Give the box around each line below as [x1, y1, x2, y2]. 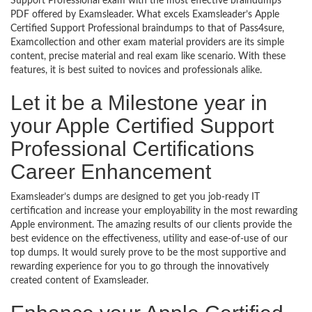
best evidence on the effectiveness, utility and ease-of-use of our [10, 234, 288, 244]
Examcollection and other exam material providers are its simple [10, 38, 284, 47]
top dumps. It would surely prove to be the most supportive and [10, 248, 286, 258]
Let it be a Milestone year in [10, 91, 267, 114]
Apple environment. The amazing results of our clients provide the [10, 220, 292, 230]
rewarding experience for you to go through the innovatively [10, 262, 269, 272]
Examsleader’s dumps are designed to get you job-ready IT [10, 192, 260, 202]
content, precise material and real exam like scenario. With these [10, 52, 286, 61]
